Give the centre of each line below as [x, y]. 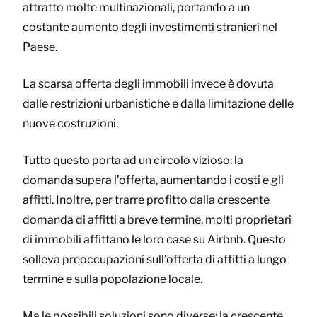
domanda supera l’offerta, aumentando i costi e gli [153, 180]
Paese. [40, 47]
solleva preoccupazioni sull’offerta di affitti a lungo [155, 259]
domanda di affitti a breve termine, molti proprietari [157, 219]
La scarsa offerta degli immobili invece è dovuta [148, 83]
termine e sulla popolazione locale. [113, 279]
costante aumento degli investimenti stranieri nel [150, 27]
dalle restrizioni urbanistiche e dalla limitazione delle [158, 103]
